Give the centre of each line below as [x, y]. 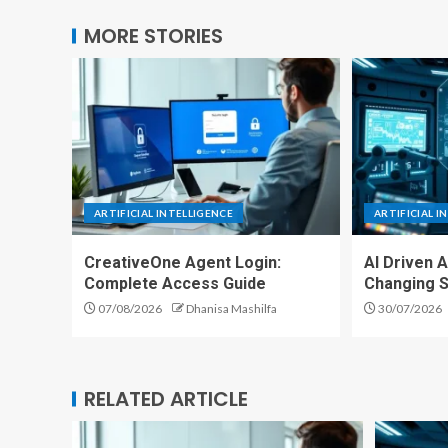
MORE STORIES [153, 35]
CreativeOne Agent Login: [182, 262]
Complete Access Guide [175, 283]
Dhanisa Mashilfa [231, 308]
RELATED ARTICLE [166, 398]
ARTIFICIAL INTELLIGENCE [164, 212]
